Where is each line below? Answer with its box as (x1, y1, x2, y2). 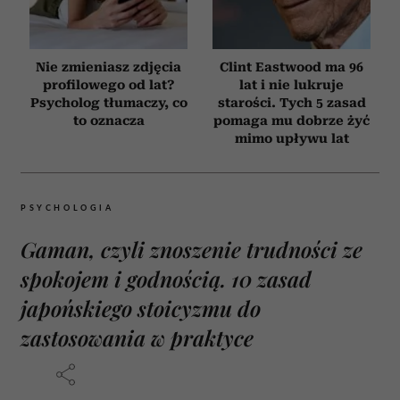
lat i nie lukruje (239, 77, 344, 92)
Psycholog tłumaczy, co (29, 95, 187, 110)
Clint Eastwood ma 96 (220, 59, 363, 74)
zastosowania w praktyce (21, 322, 254, 352)
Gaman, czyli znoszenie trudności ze (21, 234, 362, 263)
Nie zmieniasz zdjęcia (36, 59, 181, 74)
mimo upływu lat (234, 130, 349, 146)
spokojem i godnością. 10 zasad (21, 263, 312, 293)
